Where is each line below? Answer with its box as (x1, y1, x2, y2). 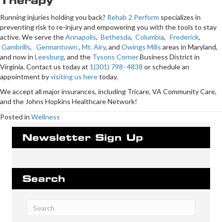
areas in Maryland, (161, 43, 218, 52)
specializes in (159, 13, 201, 22)
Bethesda (101, 33, 131, 42)
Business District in (138, 53, 200, 61)
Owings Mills (121, 43, 161, 52)
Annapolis (65, 33, 96, 42)
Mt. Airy (82, 43, 106, 52)
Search (22, 173, 65, 184)
